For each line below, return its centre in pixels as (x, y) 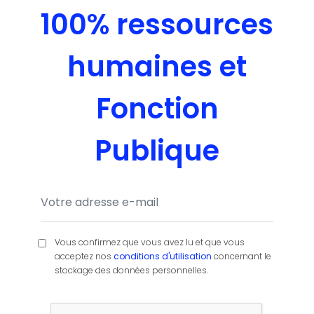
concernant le (241, 257)
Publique (157, 151)
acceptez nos (84, 257)
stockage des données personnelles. (131, 271)
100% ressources (157, 25)
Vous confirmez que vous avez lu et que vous (149, 243)
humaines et (157, 67)
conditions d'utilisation (162, 257)
